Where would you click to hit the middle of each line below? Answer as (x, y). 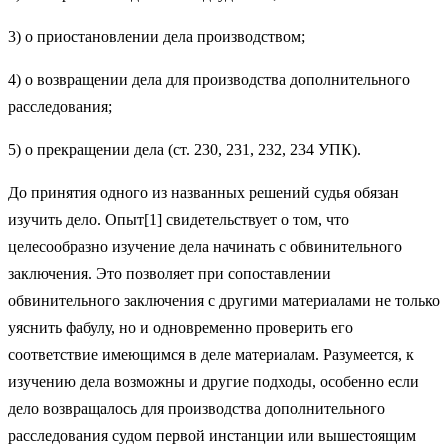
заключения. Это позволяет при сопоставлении (169, 273)
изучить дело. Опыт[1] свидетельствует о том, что (178, 219)
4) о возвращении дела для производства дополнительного (209, 79)
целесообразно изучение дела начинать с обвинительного (205, 246)
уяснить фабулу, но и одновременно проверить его (180, 327)
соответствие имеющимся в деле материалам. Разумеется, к (211, 354)
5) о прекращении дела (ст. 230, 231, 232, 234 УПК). (184, 149)
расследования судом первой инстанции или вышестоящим (212, 435)
